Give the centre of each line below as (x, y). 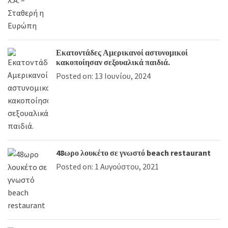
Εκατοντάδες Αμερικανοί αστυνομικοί (122, 52)
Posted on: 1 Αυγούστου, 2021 (107, 166)
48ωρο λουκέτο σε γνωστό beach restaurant (133, 153)
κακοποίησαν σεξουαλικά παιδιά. (113, 62)
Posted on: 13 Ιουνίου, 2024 (103, 76)
